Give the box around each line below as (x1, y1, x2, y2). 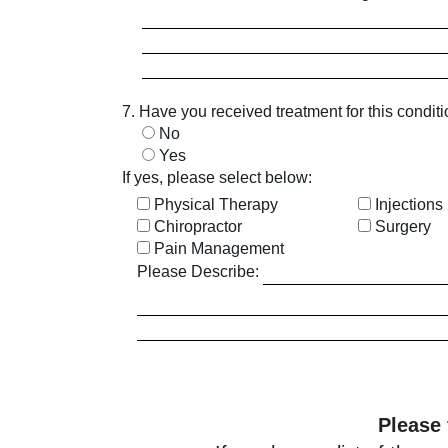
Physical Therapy (154, 196, 278, 213)
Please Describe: (137, 263, 259, 280)
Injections (374, 196, 443, 213)
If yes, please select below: (122, 169, 312, 186)
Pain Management (154, 240, 284, 257)
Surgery (374, 218, 431, 235)
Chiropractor (154, 218, 242, 235)
